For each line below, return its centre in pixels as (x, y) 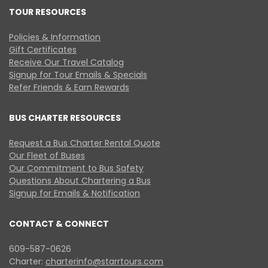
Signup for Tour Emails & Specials (78, 75)
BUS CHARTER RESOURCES (65, 118)
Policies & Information (55, 37)
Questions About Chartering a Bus (80, 181)
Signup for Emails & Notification (74, 193)
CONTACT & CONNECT (59, 224)
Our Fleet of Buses (47, 156)
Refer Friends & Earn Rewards (69, 87)
